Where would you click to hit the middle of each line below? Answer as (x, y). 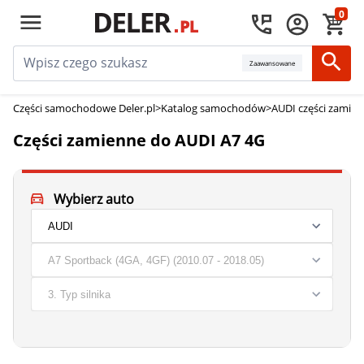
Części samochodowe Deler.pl (84, 108)
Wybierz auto (93, 199)
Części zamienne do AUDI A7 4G (139, 140)
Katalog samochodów (213, 108)
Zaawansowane (272, 63)
